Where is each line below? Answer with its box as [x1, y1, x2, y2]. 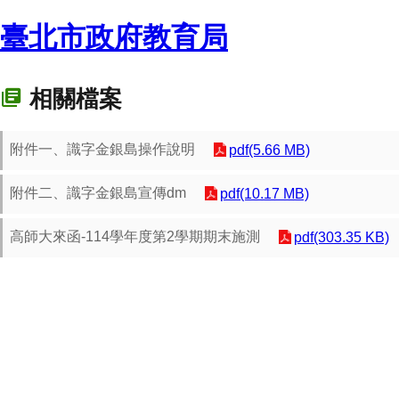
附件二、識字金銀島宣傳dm [10, 185, 186, 201]
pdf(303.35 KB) [294, 229, 389, 245]
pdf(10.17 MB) [220, 185, 309, 201]
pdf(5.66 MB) [229, 142, 310, 158]
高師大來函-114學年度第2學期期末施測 [10, 229, 260, 245]
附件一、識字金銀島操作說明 [10, 142, 195, 158]
